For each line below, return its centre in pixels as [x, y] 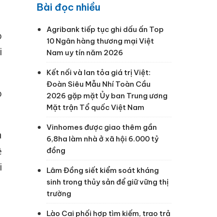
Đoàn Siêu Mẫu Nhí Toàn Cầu [99, 84]
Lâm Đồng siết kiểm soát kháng [103, 170]
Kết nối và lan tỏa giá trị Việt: [99, 72]
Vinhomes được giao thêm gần [102, 127]
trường [59, 193]
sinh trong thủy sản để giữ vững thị [108, 182]
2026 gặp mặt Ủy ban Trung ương [107, 95]
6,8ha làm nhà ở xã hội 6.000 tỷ [103, 139]
